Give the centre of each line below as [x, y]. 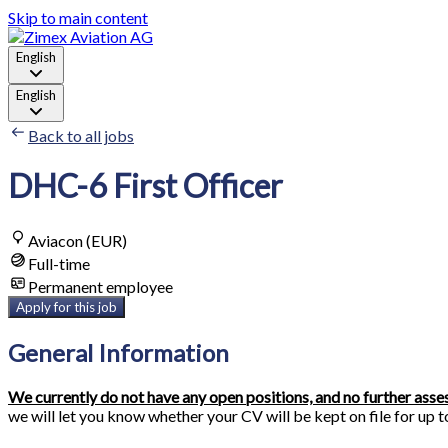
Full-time [59, 263]
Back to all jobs [81, 135]
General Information [118, 352]
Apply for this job [66, 306]
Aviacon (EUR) [77, 240]
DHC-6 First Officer [145, 186]
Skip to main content [78, 17]
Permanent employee [100, 286]
